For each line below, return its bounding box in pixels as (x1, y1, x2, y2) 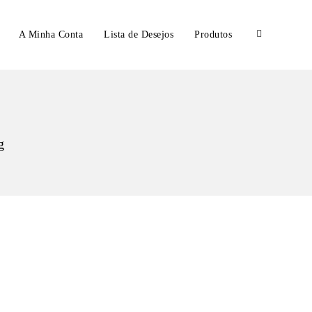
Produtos (194, 29, 232, 40)
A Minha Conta (18, 29, 83, 40)
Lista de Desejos (104, 29, 173, 40)
